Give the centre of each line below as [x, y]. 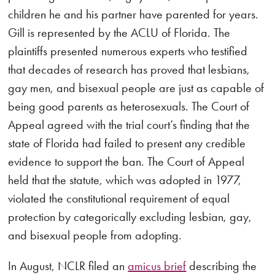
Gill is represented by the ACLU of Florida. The [119, 33]
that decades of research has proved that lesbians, [129, 69]
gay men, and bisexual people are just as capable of [136, 88]
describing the [222, 266]
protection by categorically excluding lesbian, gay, [130, 217]
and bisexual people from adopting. [95, 235]
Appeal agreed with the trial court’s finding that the [129, 125]
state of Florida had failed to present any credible [127, 143]
